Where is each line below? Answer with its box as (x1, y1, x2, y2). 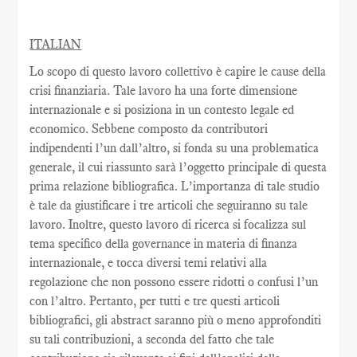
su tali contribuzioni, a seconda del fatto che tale (29, 331, 275, 347)
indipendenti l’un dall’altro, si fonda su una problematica (29, 140, 320, 155)
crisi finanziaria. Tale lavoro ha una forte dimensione (29, 83, 298, 98)
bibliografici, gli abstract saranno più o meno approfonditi (29, 312, 322, 328)
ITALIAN (29, 37, 82, 52)
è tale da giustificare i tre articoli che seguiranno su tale (29, 198, 308, 213)
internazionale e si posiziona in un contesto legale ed (29, 102, 295, 117)
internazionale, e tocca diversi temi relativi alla (29, 255, 268, 270)
